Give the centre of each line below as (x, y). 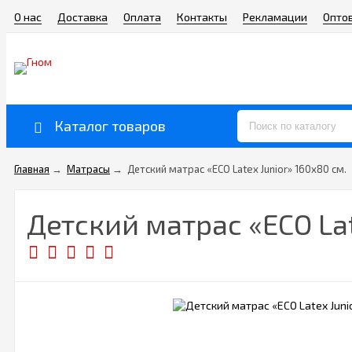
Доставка (82, 17)
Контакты (202, 17)
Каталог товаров (110, 126)
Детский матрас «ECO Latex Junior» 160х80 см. (237, 169)
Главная (32, 169)
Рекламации (275, 17)
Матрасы (88, 169)
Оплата (142, 17)
